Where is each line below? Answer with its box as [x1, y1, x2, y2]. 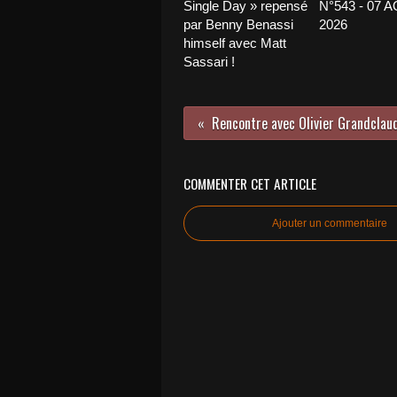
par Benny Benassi [183, 17, 293, 32]
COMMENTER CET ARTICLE [183, 174, 316, 193]
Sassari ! [183, 54, 235, 69]
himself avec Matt [183, 35, 286, 51]
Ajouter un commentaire [272, 217, 387, 230]
